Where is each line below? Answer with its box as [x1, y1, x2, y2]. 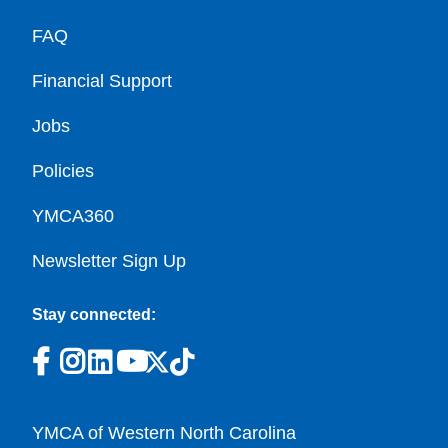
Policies [32, 161, 94, 181]
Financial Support [32, 71, 172, 91]
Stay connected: [32, 306, 156, 323]
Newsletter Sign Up [32, 251, 186, 271]
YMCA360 [32, 206, 114, 226]
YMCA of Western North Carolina [32, 423, 301, 443]
